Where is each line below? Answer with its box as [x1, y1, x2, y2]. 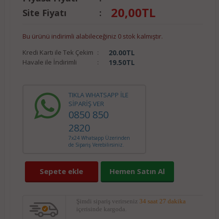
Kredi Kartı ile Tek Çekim [22, 48, 93, 57]
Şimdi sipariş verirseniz [76, 197, 139, 205]
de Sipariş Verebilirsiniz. [68, 141, 124, 148]
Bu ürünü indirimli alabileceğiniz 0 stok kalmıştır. [22, 32, 163, 41]
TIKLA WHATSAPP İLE [68, 90, 129, 99]
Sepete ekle [40, 166, 84, 176]
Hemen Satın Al [109, 166, 165, 176]
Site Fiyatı [22, 7, 66, 19]
